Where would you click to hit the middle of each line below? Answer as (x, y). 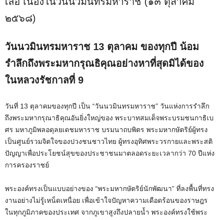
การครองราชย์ (27, 165)
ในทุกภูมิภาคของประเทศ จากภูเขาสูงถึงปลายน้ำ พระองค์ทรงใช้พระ (106, 212)
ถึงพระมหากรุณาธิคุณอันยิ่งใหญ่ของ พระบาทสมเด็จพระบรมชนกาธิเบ (109, 118)
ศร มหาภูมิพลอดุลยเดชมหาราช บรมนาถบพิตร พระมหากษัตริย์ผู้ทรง (106, 129)
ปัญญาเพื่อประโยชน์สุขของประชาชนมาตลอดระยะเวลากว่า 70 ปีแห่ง (110, 153)
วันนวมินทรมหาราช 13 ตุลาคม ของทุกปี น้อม (102, 46)
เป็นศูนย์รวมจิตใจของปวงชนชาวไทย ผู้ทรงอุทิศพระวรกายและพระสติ (109, 141)
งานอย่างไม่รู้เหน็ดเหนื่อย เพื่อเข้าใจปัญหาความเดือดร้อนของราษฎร (106, 200)
